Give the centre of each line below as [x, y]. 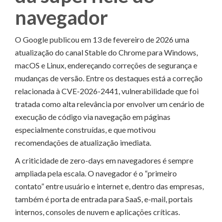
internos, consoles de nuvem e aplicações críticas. [97, 212]
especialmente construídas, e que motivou [85, 129]
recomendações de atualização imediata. [83, 142]
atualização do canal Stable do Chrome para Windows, [106, 52]
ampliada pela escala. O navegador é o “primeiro [96, 173]
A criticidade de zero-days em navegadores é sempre [104, 160]
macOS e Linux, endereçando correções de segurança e [106, 65]
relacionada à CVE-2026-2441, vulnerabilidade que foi [107, 91]
